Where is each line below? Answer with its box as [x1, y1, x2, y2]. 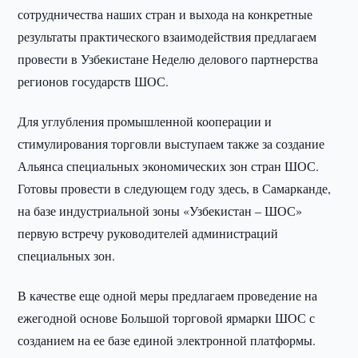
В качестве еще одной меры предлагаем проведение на [18, 287, 318, 304]
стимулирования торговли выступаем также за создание [18, 135, 325, 152]
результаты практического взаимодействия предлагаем [18, 28, 317, 45]
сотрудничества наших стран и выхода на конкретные [18, 6, 313, 22]
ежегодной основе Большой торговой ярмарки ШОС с [18, 309, 316, 326]
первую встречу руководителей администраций [18, 225, 279, 241]
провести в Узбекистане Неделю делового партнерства [18, 50, 319, 67]
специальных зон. [18, 247, 116, 264]
